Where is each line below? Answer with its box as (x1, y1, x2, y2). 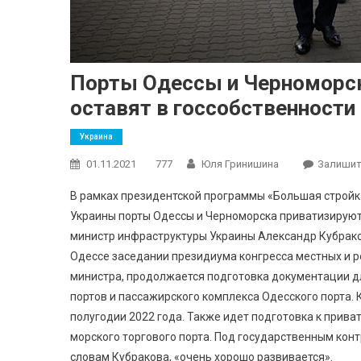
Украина (80, 132, 113, 141)
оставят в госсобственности (70, 96, 355, 120)
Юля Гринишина (201, 158, 279, 170)
